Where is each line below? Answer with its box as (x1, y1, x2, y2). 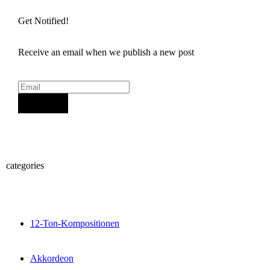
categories (6, 160, 44, 171)
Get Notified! (18, 15, 69, 26)
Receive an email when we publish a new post (18, 46, 194, 57)
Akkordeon (30, 253, 74, 263)
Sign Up (23, 95, 63, 111)
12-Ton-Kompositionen (30, 218, 119, 228)
